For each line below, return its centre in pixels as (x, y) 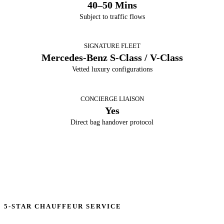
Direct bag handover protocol (112, 122)
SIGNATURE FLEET (112, 46)
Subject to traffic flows (112, 16)
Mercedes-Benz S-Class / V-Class (112, 58)
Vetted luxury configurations (112, 69)
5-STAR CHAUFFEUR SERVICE (63, 207)
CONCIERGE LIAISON (112, 99)
